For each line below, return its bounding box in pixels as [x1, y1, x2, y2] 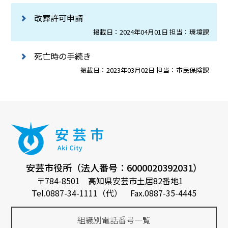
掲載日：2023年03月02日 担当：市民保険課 [80, 65, 210, 75]
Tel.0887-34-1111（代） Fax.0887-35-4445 [32, 186, 196, 199]
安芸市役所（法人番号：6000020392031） [26, 160, 202, 174]
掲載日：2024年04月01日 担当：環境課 [93, 27, 210, 37]
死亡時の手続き [34, 50, 91, 63]
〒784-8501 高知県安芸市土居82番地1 [37, 174, 191, 187]
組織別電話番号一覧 [77, 213, 151, 226]
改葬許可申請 [34, 12, 83, 24]
